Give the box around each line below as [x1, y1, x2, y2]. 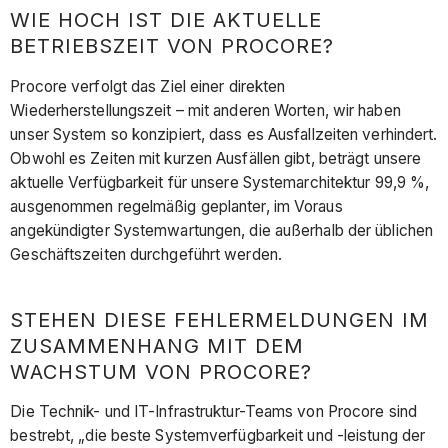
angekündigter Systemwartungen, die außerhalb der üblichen [10, 220, 434, 240]
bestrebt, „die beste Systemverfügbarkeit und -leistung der [10, 426, 426, 446]
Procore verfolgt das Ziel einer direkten [10, 76, 286, 96]
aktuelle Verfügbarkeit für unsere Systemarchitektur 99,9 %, [10, 172, 430, 192]
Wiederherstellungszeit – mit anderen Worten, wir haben [10, 100, 401, 120]
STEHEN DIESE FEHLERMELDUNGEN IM [10, 307, 430, 332]
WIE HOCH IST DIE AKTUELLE [10, 8, 323, 33]
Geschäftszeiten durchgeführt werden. [10, 244, 282, 264]
